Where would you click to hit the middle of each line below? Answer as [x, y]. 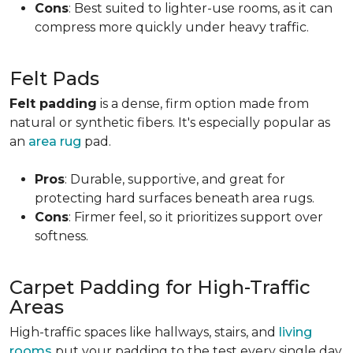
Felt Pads [54, 78]
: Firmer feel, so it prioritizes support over [196, 217]
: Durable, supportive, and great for [175, 179]
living [295, 332]
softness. [61, 236]
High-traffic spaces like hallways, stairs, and [144, 332]
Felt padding [53, 104]
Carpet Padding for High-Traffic [160, 287]
